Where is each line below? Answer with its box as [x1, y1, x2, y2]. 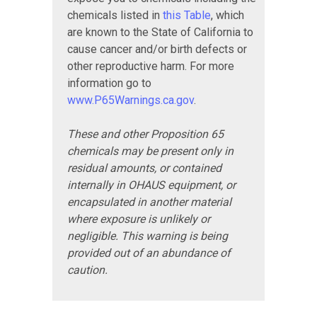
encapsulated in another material [67, 195, 231, 209]
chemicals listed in [67, 8, 163, 22]
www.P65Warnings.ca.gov [67, 93, 194, 107]
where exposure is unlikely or [67, 212, 210, 226]
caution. [67, 263, 108, 277]
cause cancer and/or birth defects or [67, 42, 247, 56]
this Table [163, 8, 211, 22]
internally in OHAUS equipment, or [67, 178, 236, 192]
